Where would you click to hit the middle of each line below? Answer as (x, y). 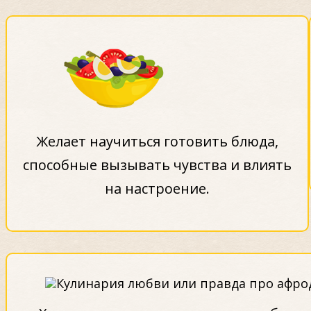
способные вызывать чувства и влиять (158, 165)
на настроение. (158, 188)
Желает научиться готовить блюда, (158, 141)
